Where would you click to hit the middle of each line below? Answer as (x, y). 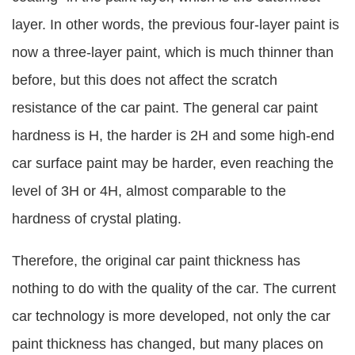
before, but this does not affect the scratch (145, 80)
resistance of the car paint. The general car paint (165, 108)
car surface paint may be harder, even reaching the (173, 164)
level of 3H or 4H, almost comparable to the (149, 191)
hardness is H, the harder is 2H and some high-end (173, 136)
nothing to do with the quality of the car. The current (174, 289)
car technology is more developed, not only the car (171, 317)
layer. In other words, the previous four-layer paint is (176, 25)
